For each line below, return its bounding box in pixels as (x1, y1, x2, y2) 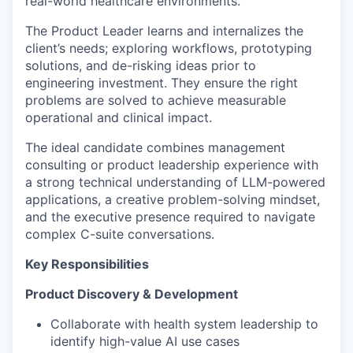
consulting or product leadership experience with (25, 157, 318, 173)
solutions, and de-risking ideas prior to (25, 58, 256, 73)
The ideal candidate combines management (25, 139, 285, 155)
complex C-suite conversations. (25, 226, 214, 242)
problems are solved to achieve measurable (25, 92, 286, 108)
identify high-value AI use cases (50, 333, 240, 349)
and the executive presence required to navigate (25, 209, 315, 225)
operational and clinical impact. (25, 110, 212, 125)
